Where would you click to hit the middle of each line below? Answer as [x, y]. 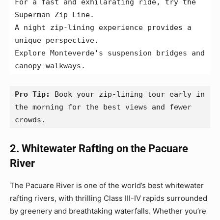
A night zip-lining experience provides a [103, 27]
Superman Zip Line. [55, 15]
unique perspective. [57, 40]
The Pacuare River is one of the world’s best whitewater [107, 185]
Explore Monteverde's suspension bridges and [110, 53]
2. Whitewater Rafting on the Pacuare [99, 149]
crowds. [30, 120]
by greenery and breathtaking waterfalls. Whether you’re [108, 211]
